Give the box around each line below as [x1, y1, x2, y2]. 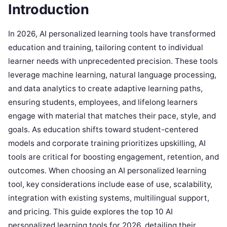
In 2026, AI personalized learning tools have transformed [8, 28, 215, 39]
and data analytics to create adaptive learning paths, [8, 83, 203, 93]
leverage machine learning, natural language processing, [8, 69, 216, 80]
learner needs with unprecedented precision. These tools [8, 56, 218, 66]
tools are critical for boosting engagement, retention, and [8, 152, 219, 162]
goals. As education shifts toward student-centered [8, 124, 198, 134]
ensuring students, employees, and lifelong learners [8, 97, 198, 107]
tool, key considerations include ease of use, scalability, [8, 179, 212, 189]
